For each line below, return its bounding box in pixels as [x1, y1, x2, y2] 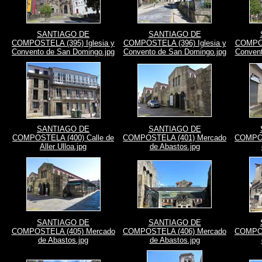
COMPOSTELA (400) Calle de [12, 133, 114, 142]
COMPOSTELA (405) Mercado [11, 227, 115, 236]
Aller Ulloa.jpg [40, 142, 87, 151]
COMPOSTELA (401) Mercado [123, 133, 226, 142]
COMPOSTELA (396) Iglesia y [123, 39, 226, 47]
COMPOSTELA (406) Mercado [123, 227, 226, 236]
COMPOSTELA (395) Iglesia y [12, 39, 115, 47]
